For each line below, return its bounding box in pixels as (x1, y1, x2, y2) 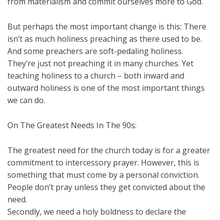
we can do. (7, 94, 45, 106)
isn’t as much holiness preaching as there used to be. (7, 33, 202, 44)
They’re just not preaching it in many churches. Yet (7, 57, 193, 69)
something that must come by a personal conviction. (7, 169, 199, 180)
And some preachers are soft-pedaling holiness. (7, 45, 183, 56)
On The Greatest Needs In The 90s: (7, 119, 137, 131)
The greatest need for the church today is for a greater (7, 144, 210, 156)
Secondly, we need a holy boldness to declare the (7, 206, 186, 217)
